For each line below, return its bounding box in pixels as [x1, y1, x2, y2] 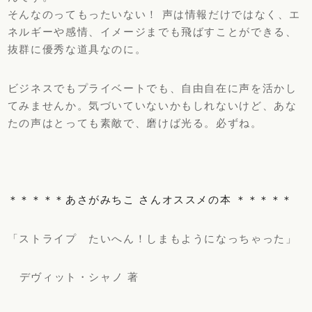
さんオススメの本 [139, 194, 232, 206]
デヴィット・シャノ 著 [7, 270, 139, 283]
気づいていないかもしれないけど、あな [88, 99, 297, 111]
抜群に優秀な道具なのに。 [7, 43, 147, 56]
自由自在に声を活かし [181, 81, 297, 94]
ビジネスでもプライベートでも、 [7, 81, 182, 94]
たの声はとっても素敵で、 [7, 116, 147, 129]
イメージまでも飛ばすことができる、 [100, 26, 297, 38]
